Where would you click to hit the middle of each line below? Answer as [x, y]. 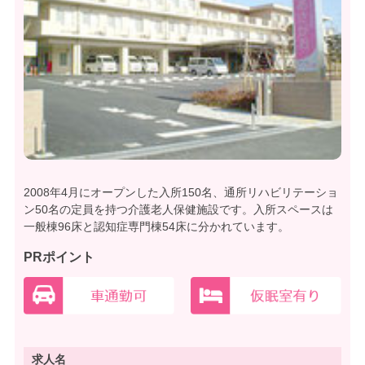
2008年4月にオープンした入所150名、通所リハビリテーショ [181, 192]
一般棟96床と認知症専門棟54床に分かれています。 [156, 226]
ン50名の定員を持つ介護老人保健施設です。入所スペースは [178, 209]
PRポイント [59, 257]
